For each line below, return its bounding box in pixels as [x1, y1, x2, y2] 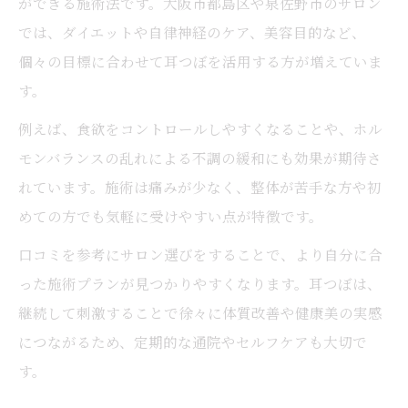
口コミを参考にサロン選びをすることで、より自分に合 [18, 244, 382, 264]
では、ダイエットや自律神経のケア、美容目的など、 [18, 22, 366, 42]
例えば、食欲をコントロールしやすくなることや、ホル [18, 118, 382, 138]
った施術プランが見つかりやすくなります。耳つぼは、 [18, 273, 382, 293]
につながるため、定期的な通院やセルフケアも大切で [18, 331, 367, 352]
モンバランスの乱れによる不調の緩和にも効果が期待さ [18, 148, 382, 168]
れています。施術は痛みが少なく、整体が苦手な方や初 [18, 177, 382, 197]
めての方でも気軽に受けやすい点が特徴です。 [18, 206, 323, 226]
